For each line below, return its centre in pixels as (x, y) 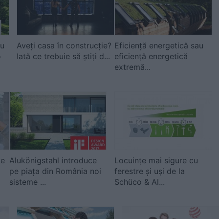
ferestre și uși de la (150, 171)
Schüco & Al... (140, 182)
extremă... (132, 67)
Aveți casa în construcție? (64, 45)
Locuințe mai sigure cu (156, 160)
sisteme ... (28, 182)
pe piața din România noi (55, 171)
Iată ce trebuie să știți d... (63, 56)
